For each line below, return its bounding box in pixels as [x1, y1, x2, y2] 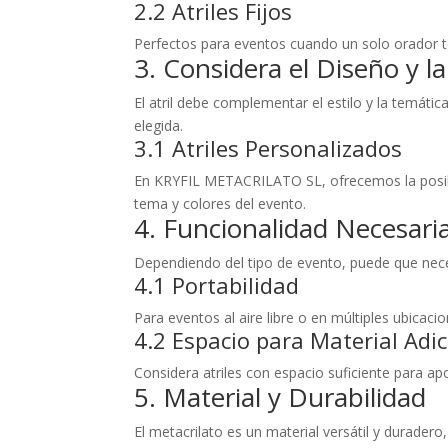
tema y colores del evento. [134, 193, 307, 213]
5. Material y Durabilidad [134, 378, 427, 415]
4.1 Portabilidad [134, 269, 300, 300]
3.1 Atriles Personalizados [134, 132, 403, 163]
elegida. [134, 115, 184, 135]
